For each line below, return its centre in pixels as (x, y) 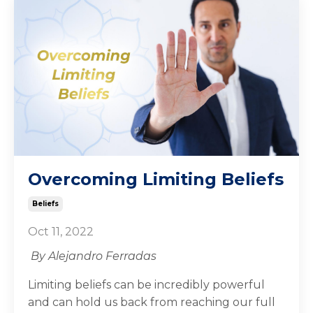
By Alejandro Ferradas (94, 256)
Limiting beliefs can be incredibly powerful (146, 284)
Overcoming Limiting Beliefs (156, 179)
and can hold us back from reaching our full (152, 302)
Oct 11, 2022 (61, 231)
